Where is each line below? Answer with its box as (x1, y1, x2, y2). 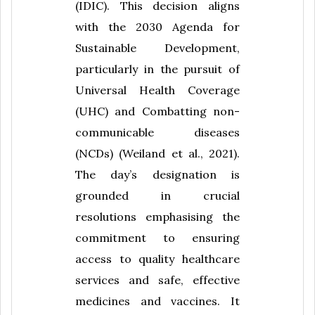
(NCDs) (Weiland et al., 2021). (75, 146, 240, 161)
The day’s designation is (75, 167, 240, 182)
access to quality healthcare (75, 252, 240, 266)
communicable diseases (75, 125, 240, 140)
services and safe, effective (75, 273, 240, 288)
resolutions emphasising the (75, 210, 240, 224)
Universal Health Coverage (75, 83, 240, 98)
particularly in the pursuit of (75, 62, 240, 77)
